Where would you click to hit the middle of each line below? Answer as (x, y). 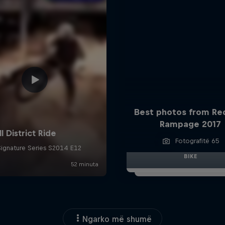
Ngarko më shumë (117, 219)
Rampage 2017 (190, 124)
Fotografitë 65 (197, 141)
